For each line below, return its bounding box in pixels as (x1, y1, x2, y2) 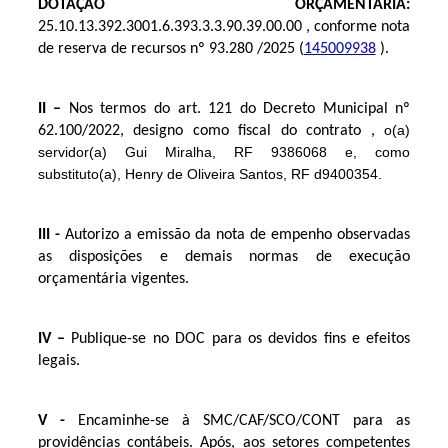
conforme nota (309, 19, 411, 35)
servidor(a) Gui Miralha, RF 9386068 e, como (37, 144, 411, 160)
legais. (37, 353, 84, 369)
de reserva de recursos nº (37, 41, 209, 57)
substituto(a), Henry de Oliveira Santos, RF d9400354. (37, 166, 382, 182)
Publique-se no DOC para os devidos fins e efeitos (64, 331, 411, 347)
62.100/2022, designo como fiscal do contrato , (37, 123, 385, 139)
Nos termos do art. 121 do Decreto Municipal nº (68, 101, 411, 117)
